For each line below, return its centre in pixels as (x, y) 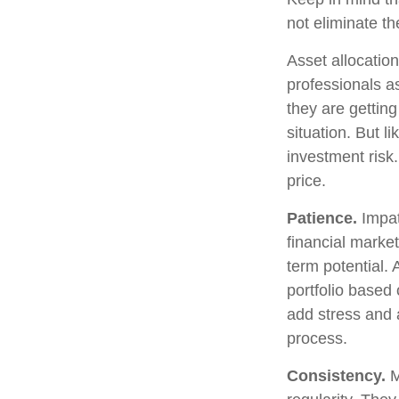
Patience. (322, 218)
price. (306, 180)
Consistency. (336, 375)
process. (317, 338)
